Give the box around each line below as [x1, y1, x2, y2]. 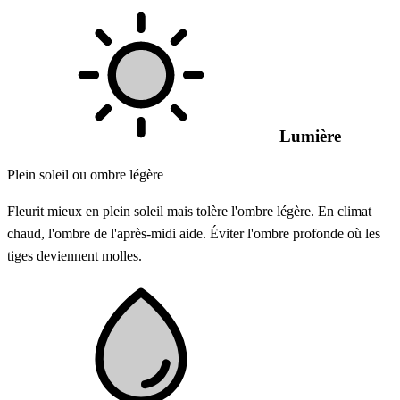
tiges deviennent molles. [7, 247, 142, 263]
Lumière [275, 127, 341, 146]
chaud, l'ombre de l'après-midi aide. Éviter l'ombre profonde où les [7, 225, 380, 241]
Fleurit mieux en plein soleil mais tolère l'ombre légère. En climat [7, 203, 371, 219]
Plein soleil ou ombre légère [7, 166, 163, 182]
